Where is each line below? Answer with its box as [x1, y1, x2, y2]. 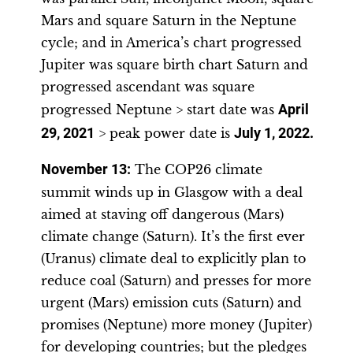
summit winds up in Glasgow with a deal [41, 184, 303, 200]
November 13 [41, 162, 127, 177]
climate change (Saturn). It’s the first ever [41, 229, 305, 244]
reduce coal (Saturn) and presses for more [41, 273, 311, 288]
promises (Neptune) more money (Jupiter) [41, 317, 312, 333]
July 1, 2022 [234, 125, 310, 141]
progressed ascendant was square [41, 79, 255, 95]
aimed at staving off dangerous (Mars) [41, 206, 284, 222]
